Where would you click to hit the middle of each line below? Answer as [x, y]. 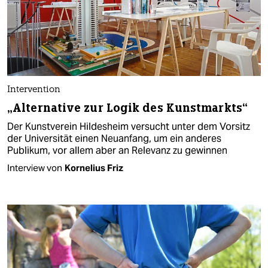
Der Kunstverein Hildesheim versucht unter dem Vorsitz [129, 126]
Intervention [34, 90]
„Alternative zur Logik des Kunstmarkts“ [127, 108]
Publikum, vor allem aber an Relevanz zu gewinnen [117, 150]
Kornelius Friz [94, 167]
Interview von [35, 167]
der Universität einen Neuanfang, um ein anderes [114, 138]
